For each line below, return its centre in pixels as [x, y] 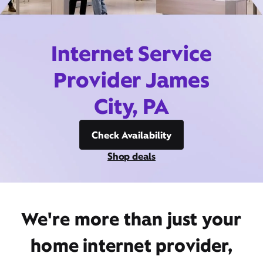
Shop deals [131, 156]
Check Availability [131, 135]
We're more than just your [131, 219]
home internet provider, [131, 245]
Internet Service [131, 53]
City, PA [131, 106]
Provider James [131, 80]
